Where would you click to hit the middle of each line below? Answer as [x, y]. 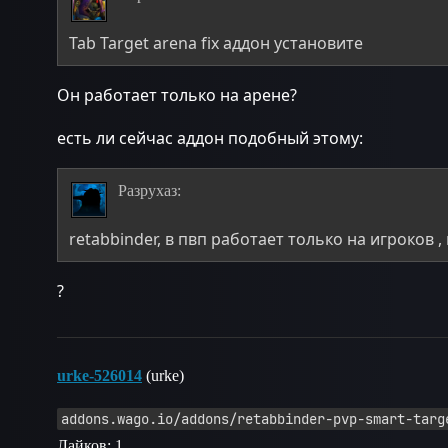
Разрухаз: [149, 190]
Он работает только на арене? [177, 94]
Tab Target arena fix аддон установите [216, 42]
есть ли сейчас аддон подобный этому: [210, 137]
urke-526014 [99, 375]
